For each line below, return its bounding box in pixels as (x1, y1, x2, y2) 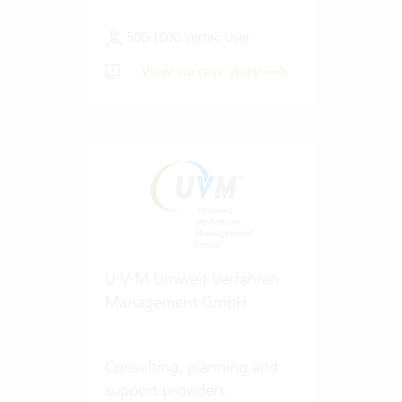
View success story (140, 62, 265, 81)
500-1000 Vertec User (122, 28, 250, 46)
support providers (104, 379, 225, 400)
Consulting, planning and (104, 355, 278, 377)
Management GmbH (104, 291, 247, 312)
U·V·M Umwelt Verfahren (104, 267, 279, 289)
